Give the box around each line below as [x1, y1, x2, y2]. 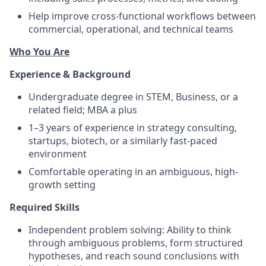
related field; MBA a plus [28, 103, 137, 116]
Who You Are [9, 45, 69, 58]
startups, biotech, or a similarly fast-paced [28, 134, 217, 147]
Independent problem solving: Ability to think [28, 223, 232, 236]
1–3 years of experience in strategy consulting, [28, 121, 237, 134]
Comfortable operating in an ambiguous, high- [28, 164, 238, 178]
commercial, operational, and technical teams [28, 22, 233, 36]
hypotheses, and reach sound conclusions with [28, 249, 239, 262]
